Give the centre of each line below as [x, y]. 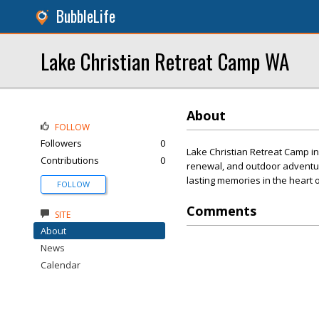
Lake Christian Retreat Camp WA [165, 61]
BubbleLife [86, 16]
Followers [61, 143]
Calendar [61, 265]
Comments [221, 211]
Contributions [70, 160]
